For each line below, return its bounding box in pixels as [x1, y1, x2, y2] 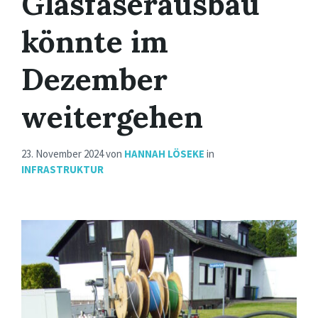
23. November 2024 [21, 147, 106, 161]
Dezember [21, 60, 168, 99]
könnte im [21, 22, 168, 62]
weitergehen [21, 97, 203, 137]
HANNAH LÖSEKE [124, 147, 204, 161]
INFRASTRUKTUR [21, 163, 104, 177]
